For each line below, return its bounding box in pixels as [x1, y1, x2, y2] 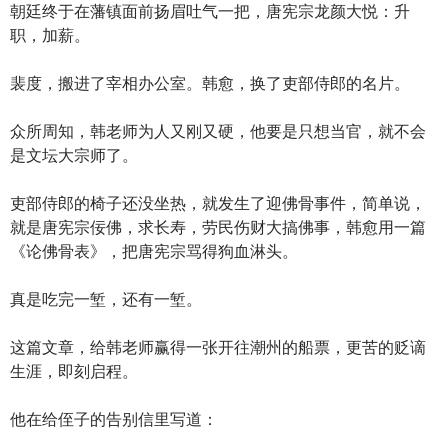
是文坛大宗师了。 [10, 144, 138, 164]
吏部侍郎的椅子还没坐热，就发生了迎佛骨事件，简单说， [10, 192, 426, 212]
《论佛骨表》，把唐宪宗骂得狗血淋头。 [10, 240, 298, 260]
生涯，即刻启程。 [10, 360, 138, 380]
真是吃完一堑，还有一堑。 [10, 288, 202, 308]
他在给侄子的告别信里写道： [10, 408, 218, 428]
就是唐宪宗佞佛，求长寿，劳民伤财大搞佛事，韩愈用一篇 [10, 216, 426, 236]
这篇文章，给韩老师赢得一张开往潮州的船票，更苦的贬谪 [10, 336, 426, 356]
